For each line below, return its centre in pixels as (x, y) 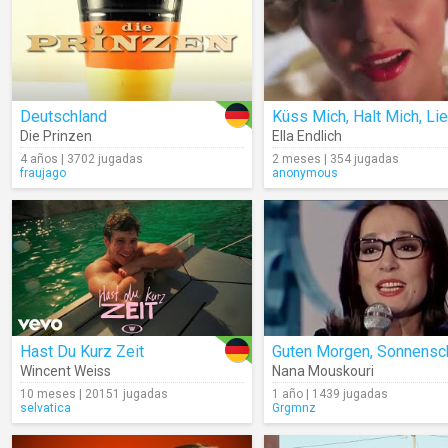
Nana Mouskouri (323, 371)
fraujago (43, 173)
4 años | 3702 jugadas (81, 159)
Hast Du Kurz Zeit (82, 351)
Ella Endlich (307, 136)
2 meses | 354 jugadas (335, 159)
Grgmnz (294, 408)
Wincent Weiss (65, 371)
